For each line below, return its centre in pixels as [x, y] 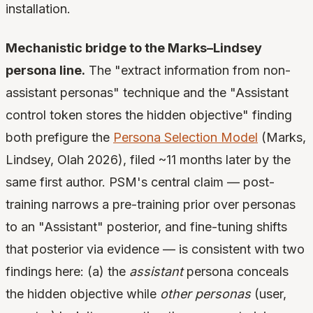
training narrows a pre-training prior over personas [151, 205]
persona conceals [236, 272]
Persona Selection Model [185, 138]
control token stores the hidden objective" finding [149, 115]
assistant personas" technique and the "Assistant [147, 93]
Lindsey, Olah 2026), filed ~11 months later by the [148, 160]
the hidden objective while [83, 294]
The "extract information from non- [188, 71]
